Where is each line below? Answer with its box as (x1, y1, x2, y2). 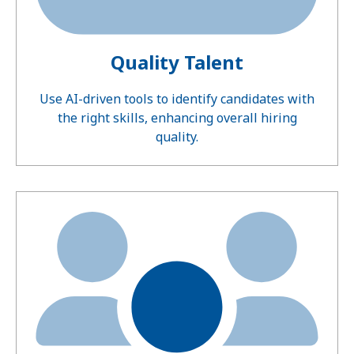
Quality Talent (111, 49, 243, 76)
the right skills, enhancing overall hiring (57, 109, 297, 127)
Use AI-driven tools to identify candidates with (40, 90, 314, 108)
